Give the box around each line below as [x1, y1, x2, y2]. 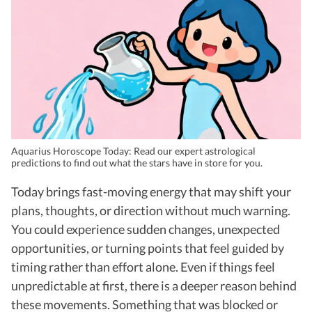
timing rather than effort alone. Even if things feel [11, 258, 275, 274]
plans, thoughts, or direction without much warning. [11, 202, 290, 218]
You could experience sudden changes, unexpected [11, 221, 280, 237]
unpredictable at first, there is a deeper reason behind [11, 277, 297, 293]
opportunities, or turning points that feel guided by [11, 240, 284, 256]
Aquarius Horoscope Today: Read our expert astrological [11, 144, 256, 157]
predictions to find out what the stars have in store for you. [11, 156, 263, 169]
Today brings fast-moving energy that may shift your [11, 183, 291, 199]
